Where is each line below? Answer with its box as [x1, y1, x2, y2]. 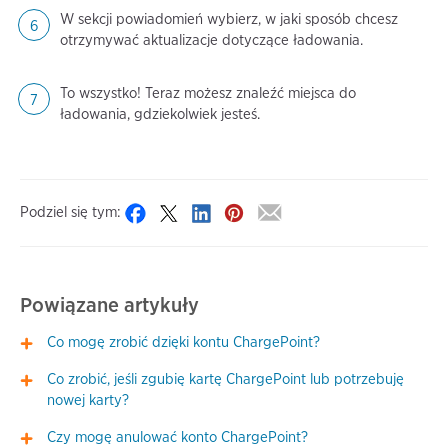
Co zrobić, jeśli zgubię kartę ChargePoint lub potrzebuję [47, 370, 405, 389]
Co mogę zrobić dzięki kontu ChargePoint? [47, 333, 321, 352]
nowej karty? [47, 391, 130, 410]
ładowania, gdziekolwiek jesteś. [60, 105, 260, 123]
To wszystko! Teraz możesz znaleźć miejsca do [60, 84, 356, 102]
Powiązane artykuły [20, 291, 199, 317]
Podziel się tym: [20, 203, 121, 221]
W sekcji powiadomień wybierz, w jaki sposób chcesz [60, 10, 398, 28]
